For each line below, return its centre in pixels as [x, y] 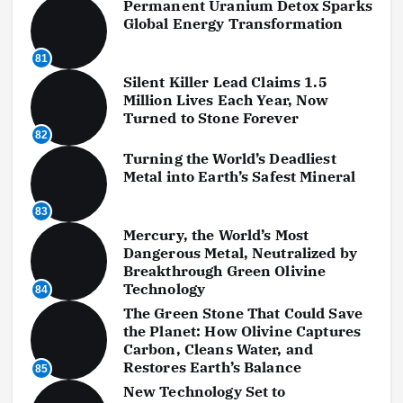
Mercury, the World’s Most [216, 234]
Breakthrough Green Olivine [224, 270]
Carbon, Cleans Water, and [218, 349]
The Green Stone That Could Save [243, 313]
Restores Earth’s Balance [212, 367]
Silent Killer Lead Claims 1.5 [225, 81]
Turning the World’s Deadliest [229, 158]
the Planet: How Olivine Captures [242, 331]
